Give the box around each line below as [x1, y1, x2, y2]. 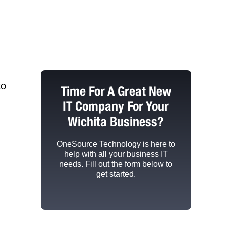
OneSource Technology [56, 139, 141, 148]
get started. [96, 169, 136, 178]
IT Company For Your [63, 98, 169, 114]
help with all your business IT [64, 149, 168, 158]
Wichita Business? [68, 113, 164, 129]
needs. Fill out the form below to [59, 159, 173, 168]
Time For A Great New [60, 83, 171, 99]
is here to [140, 139, 175, 148]
